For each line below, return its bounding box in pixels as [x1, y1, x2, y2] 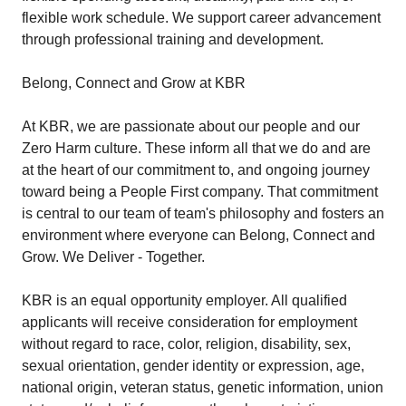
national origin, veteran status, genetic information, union [22, 380, 383, 395]
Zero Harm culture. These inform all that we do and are [22, 140, 371, 156]
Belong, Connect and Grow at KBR [22, 75, 246, 91]
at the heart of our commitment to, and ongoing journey [22, 162, 370, 178]
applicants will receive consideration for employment [22, 314, 357, 330]
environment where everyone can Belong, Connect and [22, 227, 375, 243]
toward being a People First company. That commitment [22, 184, 378, 199]
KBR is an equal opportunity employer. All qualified [22, 293, 347, 308]
